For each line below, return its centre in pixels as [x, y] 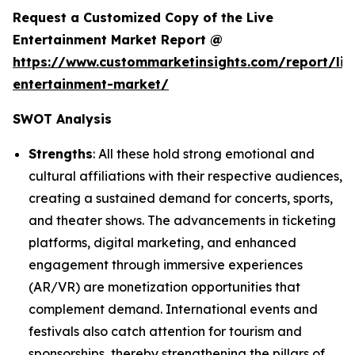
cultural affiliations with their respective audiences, [185, 176]
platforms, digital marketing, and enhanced [162, 242]
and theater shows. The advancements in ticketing [182, 220]
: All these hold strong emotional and [204, 153]
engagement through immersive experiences [166, 264]
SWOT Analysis [62, 118]
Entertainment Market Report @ [118, 39]
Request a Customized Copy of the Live [143, 17]
